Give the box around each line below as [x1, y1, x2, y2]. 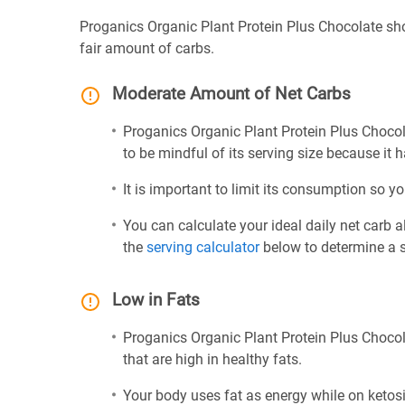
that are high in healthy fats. [123, 351, 302, 368]
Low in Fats [112, 290, 200, 310]
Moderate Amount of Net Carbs [112, 84, 351, 104]
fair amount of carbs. [80, 40, 214, 57]
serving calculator [146, 239, 259, 256]
